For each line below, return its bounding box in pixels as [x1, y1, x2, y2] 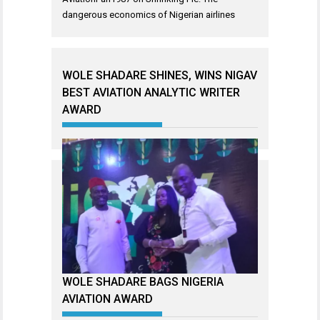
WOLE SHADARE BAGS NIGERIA [62, 275, 224, 289]
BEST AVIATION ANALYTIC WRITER [62, 86, 240, 100]
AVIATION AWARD [62, 292, 153, 306]
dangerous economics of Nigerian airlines [62, 9, 235, 21]
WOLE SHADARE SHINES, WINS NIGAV [62, 69, 257, 83]
